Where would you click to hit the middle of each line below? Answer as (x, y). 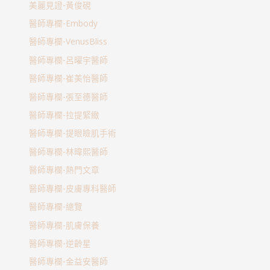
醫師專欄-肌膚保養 (64, 225)
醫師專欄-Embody (64, 24)
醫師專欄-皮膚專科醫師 (73, 188)
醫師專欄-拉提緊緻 (64, 115)
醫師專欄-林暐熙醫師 (69, 151)
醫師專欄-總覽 (56, 207)
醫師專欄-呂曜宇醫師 (69, 60)
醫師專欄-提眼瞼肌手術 (73, 133)
